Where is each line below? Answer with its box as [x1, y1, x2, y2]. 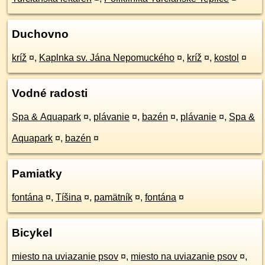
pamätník [94, 192, 132, 202]
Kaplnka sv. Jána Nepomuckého [39, 53, 174, 63]
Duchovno [12, 28, 69, 40]
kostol [214, 53, 239, 63]
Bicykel [12, 227, 52, 239]
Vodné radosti [12, 87, 88, 99]
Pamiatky [12, 167, 62, 180]
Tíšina [56, 192, 82, 202]
